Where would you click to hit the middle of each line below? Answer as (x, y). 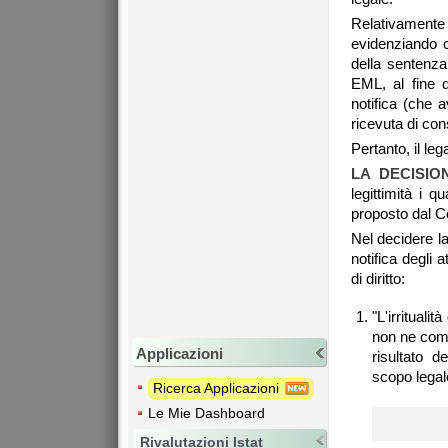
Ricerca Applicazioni (218, 387)
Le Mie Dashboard (206, 412)
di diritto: (378, 279)
